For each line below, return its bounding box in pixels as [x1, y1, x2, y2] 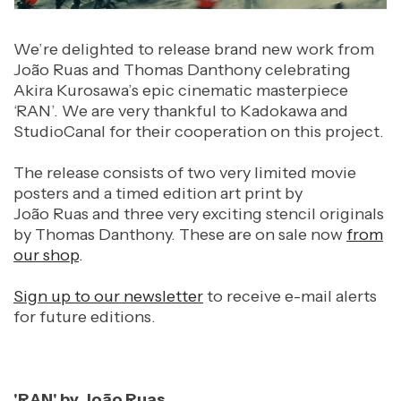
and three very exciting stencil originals [89, 204, 384, 225]
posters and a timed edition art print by [13, 183, 303, 204]
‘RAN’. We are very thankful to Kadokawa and [13, 101, 348, 122]
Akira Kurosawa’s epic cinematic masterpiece [13, 81, 348, 101]
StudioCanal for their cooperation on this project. [13, 122, 388, 142]
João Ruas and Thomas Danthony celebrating [13, 60, 351, 81]
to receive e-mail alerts [203, 286, 377, 307]
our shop [13, 245, 79, 266]
